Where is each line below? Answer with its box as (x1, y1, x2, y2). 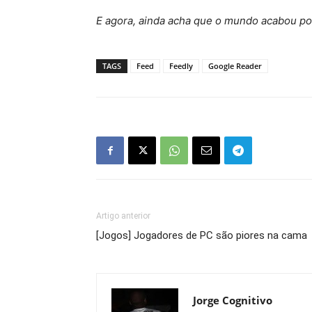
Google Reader (208, 61, 262, 72)
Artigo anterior (96, 211, 150, 221)
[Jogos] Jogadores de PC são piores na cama (96, 229, 307, 242)
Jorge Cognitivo (193, 293, 272, 308)
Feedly (169, 61, 193, 72)
